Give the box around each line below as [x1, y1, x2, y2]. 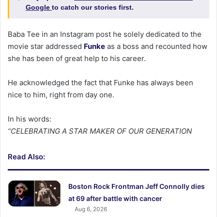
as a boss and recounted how [105, 41, 207, 51]
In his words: [8, 114, 51, 124]
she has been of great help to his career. [8, 53, 146, 63]
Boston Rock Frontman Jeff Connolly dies [68, 182, 205, 190]
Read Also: [8, 152, 45, 161]
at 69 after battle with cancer [68, 194, 163, 202]
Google [26, 3, 52, 11]
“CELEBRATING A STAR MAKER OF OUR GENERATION [8, 126, 192, 136]
